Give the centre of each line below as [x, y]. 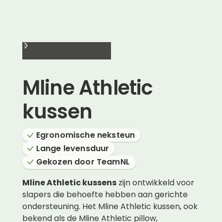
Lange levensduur [73, 149]
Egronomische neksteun [85, 135]
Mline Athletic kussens [69, 182]
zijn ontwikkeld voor [155, 182]
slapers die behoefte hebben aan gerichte [105, 194]
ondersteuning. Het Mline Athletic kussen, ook [110, 206]
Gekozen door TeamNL [83, 162]
